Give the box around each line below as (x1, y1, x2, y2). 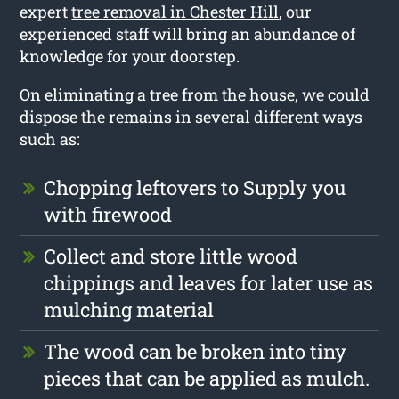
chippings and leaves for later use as (44, 269, 374, 296)
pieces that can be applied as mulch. (44, 364, 370, 391)
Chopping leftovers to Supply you (44, 174, 346, 200)
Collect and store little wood (44, 242, 298, 269)
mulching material (44, 296, 215, 322)
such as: (20, 127, 81, 150)
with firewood (44, 200, 173, 227)
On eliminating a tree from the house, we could (20, 83, 370, 105)
